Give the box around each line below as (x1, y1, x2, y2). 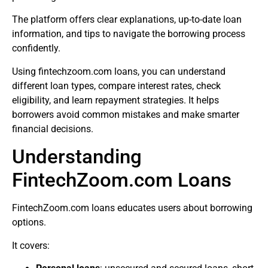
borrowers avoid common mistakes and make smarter (12, 108, 239, 120)
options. (12, 217, 46, 229)
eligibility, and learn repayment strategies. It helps (12, 94, 219, 106)
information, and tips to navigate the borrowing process (12, 28, 245, 40)
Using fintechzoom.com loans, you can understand (12, 65, 226, 77)
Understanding (12, 145, 142, 169)
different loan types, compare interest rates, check (12, 80, 221, 92)
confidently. (12, 42, 60, 54)
